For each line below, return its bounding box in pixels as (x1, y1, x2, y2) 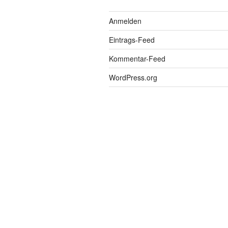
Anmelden (109, 16, 141, 26)
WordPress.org (109, 72, 157, 83)
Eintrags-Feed (109, 35, 155, 45)
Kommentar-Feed (109, 53, 165, 64)
